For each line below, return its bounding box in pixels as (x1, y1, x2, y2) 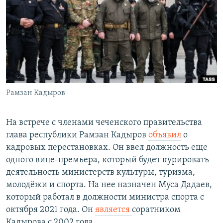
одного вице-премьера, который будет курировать (6, 155, 209, 165)
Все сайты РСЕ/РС (17, 116, 87, 126)
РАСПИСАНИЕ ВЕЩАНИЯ (9, 4, 101, 14)
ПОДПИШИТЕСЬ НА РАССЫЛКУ (9, 22, 127, 32)
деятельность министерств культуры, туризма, (6, 168, 195, 178)
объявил (148, 130, 181, 140)
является (95, 205, 132, 215)
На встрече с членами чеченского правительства (6, 118, 202, 128)
